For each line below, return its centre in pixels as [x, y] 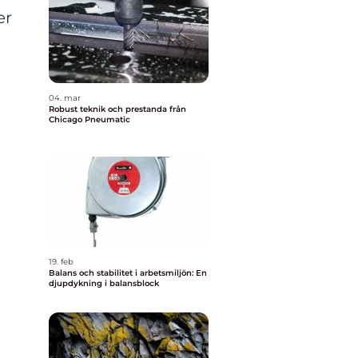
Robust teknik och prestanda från [117, 109]
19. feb [61, 262]
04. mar [65, 98]
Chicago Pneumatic [89, 119]
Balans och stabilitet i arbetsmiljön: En [128, 273]
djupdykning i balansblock [104, 283]
